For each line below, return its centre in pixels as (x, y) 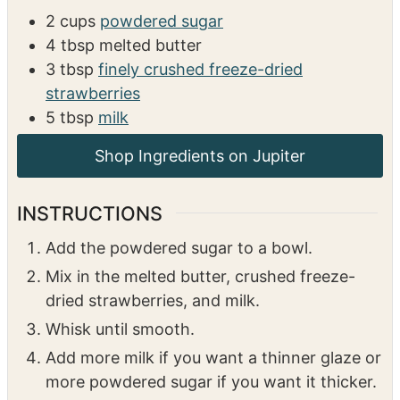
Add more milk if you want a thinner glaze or (213, 357)
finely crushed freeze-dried (200, 70)
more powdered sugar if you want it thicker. (211, 381)
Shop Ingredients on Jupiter (200, 156)
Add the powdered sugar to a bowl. (179, 247)
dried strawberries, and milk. (153, 300)
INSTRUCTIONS (90, 213)
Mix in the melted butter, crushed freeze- (200, 276)
